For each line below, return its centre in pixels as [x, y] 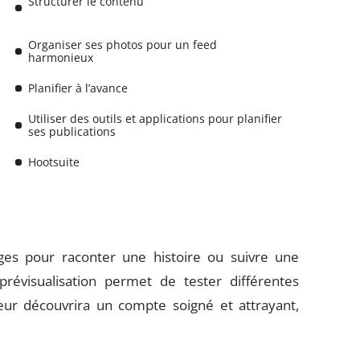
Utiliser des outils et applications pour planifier [155, 119]
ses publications [72, 131]
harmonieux [61, 57]
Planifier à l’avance [78, 88]
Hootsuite [54, 162]
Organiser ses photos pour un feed [123, 45]
